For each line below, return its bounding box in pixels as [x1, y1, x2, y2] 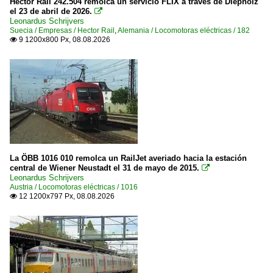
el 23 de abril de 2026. [10, 7, 92, 16]
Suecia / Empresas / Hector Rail [10, 26, 115, 35]
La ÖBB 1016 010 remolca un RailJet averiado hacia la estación [10, 154, 247, 163]
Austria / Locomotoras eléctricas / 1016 [10, 183, 138, 191]
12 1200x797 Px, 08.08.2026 [17, 192, 115, 200]
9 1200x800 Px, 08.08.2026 [17, 35, 110, 44]
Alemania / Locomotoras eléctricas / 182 [118, 26, 250, 35]
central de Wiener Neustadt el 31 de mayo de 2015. [10, 163, 199, 172]
